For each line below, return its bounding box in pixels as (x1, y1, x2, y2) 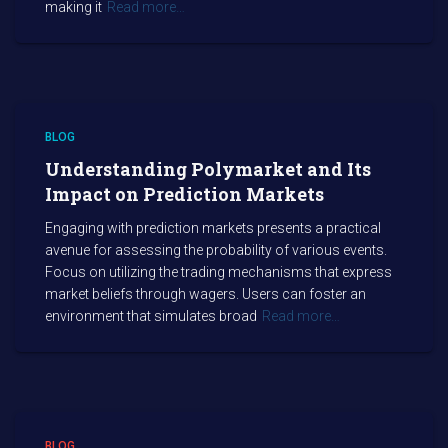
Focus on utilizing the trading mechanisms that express (45, 264, 392, 280)
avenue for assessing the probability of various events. (45, 242, 387, 258)
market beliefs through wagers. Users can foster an (45, 286, 366, 302)
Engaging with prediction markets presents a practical (45, 220, 381, 236)
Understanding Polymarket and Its (45, 157, 371, 181)
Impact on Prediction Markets (45, 182, 324, 206)
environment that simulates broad (45, 308, 257, 324)
